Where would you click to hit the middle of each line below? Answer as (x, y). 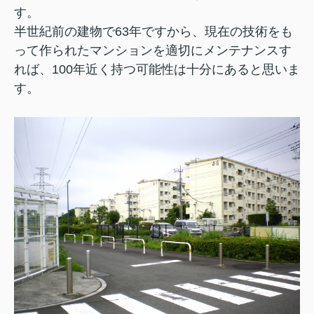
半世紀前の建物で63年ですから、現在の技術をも (153, 32)
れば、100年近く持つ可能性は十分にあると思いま (157, 70)
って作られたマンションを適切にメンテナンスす (153, 51)
